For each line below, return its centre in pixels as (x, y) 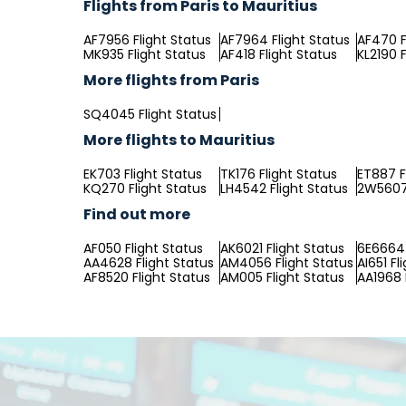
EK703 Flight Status (143, 174)
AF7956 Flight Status (147, 40)
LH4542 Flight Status (284, 188)
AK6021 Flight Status (282, 248)
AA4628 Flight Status (149, 263)
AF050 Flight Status (143, 248)
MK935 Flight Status (145, 54)
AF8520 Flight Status (147, 277)
